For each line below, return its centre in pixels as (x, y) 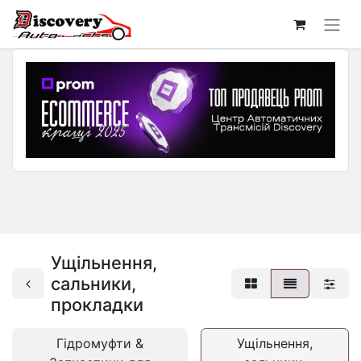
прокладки (97, 305)
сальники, (93, 284)
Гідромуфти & (100, 344)
